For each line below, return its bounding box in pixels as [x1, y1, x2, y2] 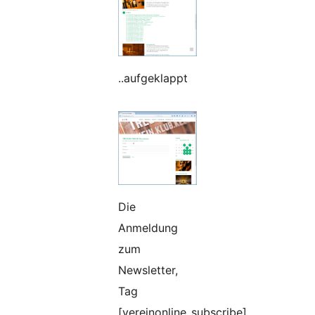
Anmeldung [118, 221, 178, 236]
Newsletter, [118, 263, 178, 278]
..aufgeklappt [118, 71, 188, 86]
